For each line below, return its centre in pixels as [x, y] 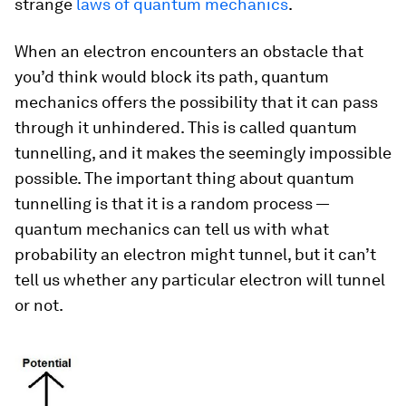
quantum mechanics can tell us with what [172, 229]
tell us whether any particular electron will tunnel [200, 280]
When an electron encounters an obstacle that [189, 51]
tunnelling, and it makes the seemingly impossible [203, 153]
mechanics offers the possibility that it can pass [196, 102]
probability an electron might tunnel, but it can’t [195, 254]
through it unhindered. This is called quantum [186, 127]
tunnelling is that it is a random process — [172, 203]
